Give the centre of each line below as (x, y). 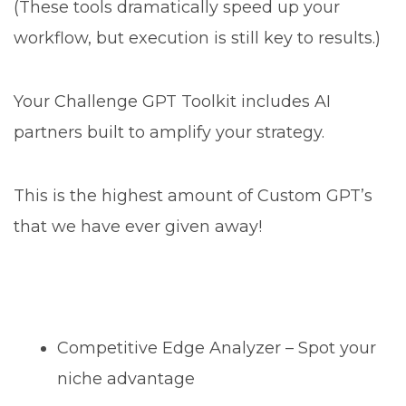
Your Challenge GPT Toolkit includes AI (172, 101)
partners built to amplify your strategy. (169, 132)
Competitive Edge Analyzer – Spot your (217, 348)
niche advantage (126, 378)
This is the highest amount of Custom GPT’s (193, 195)
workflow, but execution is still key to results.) (197, 38)
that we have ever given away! (138, 226)
